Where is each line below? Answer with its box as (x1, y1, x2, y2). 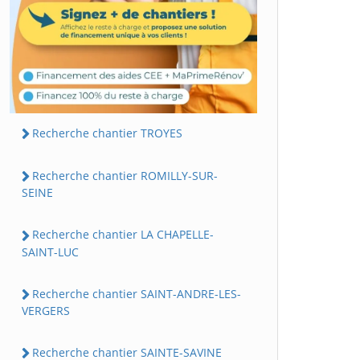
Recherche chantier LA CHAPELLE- (32, 227, 214, 243)
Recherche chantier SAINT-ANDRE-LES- (32, 285, 241, 301)
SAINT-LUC (22, 243, 79, 260)
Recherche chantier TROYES (32, 125, 182, 141)
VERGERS (22, 302, 70, 318)
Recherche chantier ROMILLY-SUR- (32, 168, 218, 184)
